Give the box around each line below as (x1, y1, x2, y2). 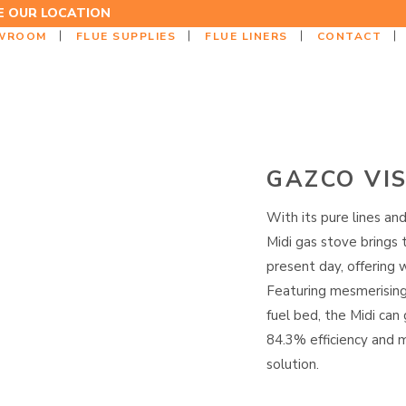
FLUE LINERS (205, 28, 288, 43)
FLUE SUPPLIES (75, 28, 176, 43)
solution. (266, 355, 319, 373)
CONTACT (316, 28, 382, 43)
